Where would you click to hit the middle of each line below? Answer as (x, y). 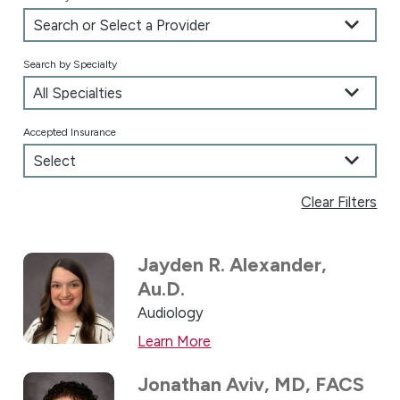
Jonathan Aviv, (206, 385)
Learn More (175, 341)
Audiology (171, 312)
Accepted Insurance (69, 133)
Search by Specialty (70, 65)
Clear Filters (339, 202)
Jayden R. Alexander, (233, 264)
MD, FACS (320, 385)
